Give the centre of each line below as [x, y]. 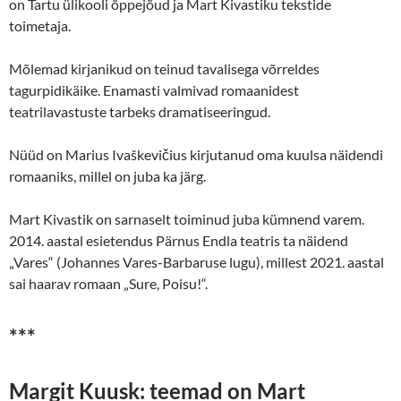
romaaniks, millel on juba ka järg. [107, 175]
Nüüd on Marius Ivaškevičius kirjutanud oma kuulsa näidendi [196, 154]
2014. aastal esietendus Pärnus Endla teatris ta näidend [179, 240]
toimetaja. [40, 25]
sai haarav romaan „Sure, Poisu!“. [108, 283]
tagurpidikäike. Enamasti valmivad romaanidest [154, 90]
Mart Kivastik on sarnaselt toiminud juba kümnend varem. [187, 218]
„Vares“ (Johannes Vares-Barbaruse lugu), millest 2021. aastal [196, 261]
